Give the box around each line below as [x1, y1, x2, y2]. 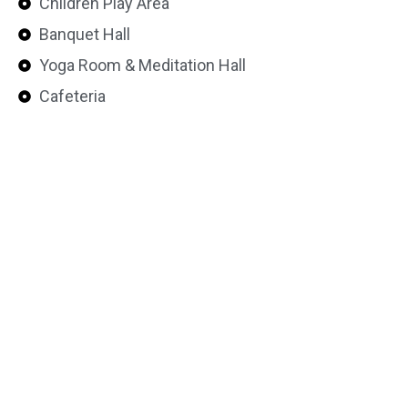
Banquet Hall [38, 25, 130, 44]
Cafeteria [38, 87, 106, 106]
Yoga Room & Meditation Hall [38, 56, 246, 75]
